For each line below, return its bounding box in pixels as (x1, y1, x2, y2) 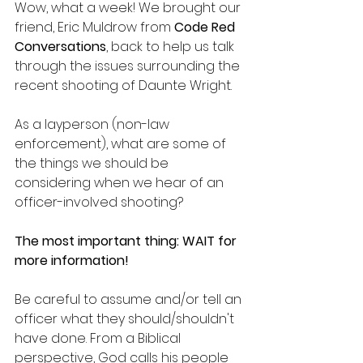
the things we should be (15, 153, 172, 173)
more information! (15, 250, 129, 270)
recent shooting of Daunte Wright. (15, 75, 232, 95)
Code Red (174, 17, 238, 36)
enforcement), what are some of (15, 134, 229, 153)
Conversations (15, 36, 106, 56)
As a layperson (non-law (15, 114, 173, 134)
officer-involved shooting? (15, 192, 183, 211)
